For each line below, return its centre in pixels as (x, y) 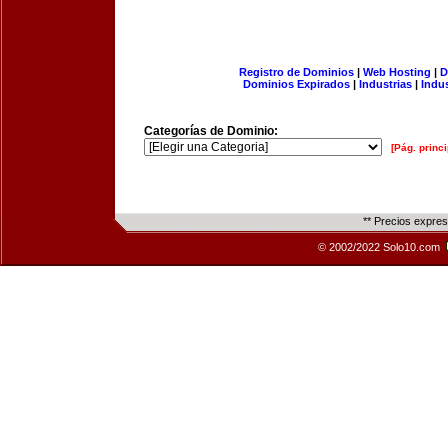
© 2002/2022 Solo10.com (380, 247)
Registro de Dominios (296, 72)
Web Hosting (396, 72)
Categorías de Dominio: (211, 131)
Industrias (385, 84)
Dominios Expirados (296, 84)
